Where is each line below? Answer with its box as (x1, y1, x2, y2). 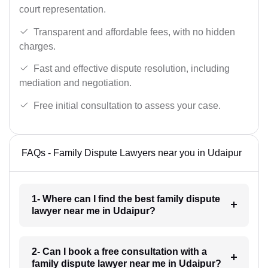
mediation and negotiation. (19, 78, 132, 89)
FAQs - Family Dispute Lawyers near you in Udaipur (22, 147, 242, 158)
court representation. (19, 4, 106, 15)
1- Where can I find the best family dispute (31, 193, 220, 204)
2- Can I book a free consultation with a (31, 246, 207, 257)
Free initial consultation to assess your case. (33, 100, 221, 111)
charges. (19, 41, 56, 51)
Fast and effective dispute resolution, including (33, 63, 230, 74)
